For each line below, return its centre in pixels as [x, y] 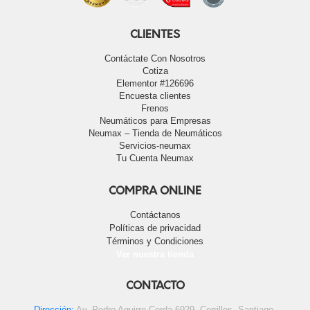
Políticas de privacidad [155, 228]
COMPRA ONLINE [155, 192]
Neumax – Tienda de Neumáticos [155, 134]
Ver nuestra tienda [155, 255]
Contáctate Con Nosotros [155, 59]
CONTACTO [155, 287]
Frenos [155, 109]
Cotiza [155, 71]
